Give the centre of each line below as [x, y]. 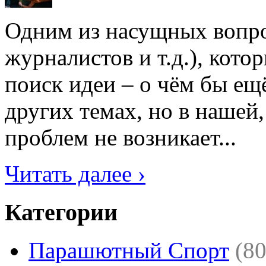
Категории [61, 212]
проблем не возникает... [121, 137]
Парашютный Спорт [129, 251]
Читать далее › [75, 174]
